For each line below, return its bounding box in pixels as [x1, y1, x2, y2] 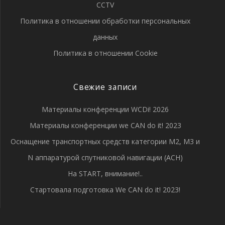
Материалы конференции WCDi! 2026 [42, 104, 169, 114]
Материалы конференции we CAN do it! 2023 [29, 121, 181, 130]
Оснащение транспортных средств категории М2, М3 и [11, 137, 200, 146]
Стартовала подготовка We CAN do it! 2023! [30, 185, 180, 194]
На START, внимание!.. [68, 169, 143, 178]
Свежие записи [73, 82, 138, 92]
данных [93, 32, 118, 42]
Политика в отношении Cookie [53, 48, 158, 58]
